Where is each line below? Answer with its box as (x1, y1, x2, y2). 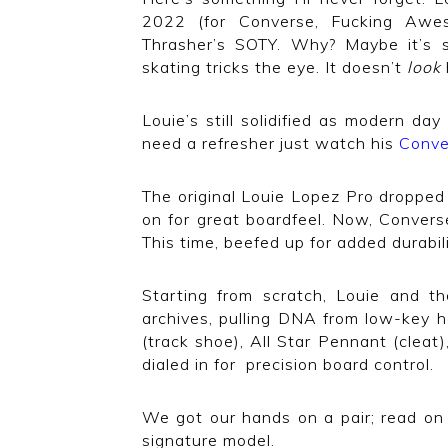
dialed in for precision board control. (142, 354, 434, 374)
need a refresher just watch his (142, 133, 399, 153)
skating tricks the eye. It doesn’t (142, 57, 407, 77)
